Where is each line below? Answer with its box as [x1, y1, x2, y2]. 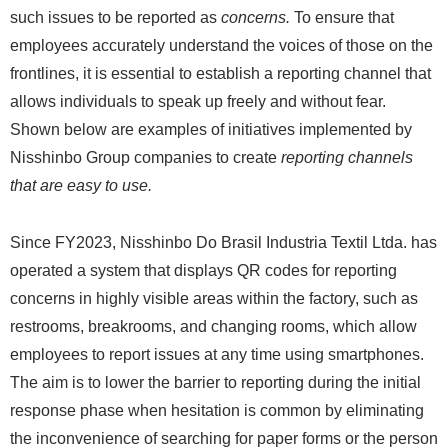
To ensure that [290, 9, 394, 27]
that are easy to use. [10, 177, 152, 195]
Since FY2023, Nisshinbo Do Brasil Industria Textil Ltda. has [10, 234, 437, 252]
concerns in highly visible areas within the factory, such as [10, 290, 418, 308]
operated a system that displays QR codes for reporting [10, 262, 397, 280]
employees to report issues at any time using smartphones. [10, 346, 424, 364]
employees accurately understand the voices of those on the [10, 37, 433, 55]
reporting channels [281, 149, 413, 167]
